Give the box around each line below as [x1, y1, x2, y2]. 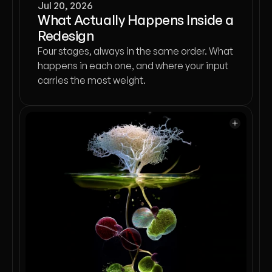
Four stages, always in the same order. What [38, 45, 233, 57]
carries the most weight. [38, 74, 146, 86]
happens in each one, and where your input [38, 59, 228, 72]
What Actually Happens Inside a [38, 12, 234, 28]
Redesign [38, 27, 94, 44]
